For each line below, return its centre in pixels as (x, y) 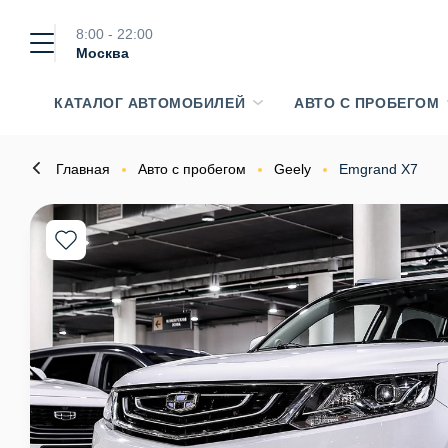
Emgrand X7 (378, 169)
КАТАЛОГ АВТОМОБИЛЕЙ (150, 103)
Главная (83, 169)
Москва (102, 53)
